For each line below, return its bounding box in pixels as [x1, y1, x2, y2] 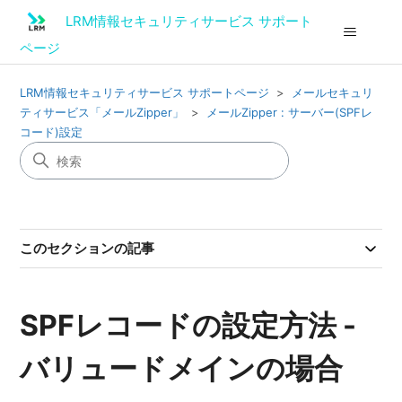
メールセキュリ [292, 85, 374, 100]
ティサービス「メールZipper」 [20, 105, 185, 119]
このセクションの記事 [20, 240, 155, 257]
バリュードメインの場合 [20, 351, 344, 386]
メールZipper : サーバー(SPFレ [206, 105, 373, 119]
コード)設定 [20, 125, 83, 139]
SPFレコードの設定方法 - [20, 308, 357, 343]
